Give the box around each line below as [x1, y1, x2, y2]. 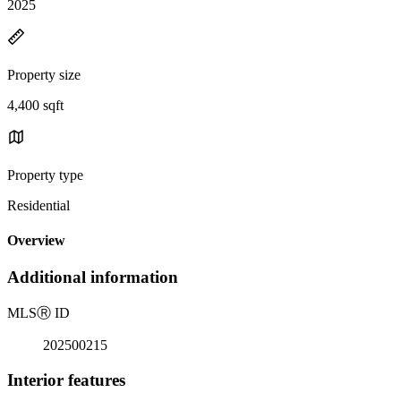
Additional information [7, 268, 178, 287]
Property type [7, 166, 83, 183]
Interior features [7, 370, 125, 389]
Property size [7, 66, 81, 82]
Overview [7, 233, 65, 249]
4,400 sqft [7, 97, 64, 113]
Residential [7, 197, 70, 213]
